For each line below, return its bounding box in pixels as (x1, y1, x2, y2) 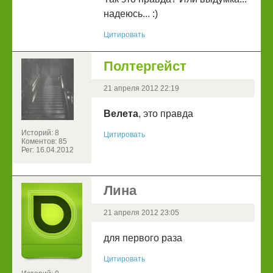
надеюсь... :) (104, 9, 158, 19)
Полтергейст (104, 58, 186, 74)
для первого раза (104, 233, 182, 244)
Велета (104, 108, 138, 119)
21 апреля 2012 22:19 (104, 84, 179, 93)
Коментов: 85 (21, 137, 67, 146)
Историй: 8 (21, 129, 59, 138)
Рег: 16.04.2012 (21, 146, 74, 155)
